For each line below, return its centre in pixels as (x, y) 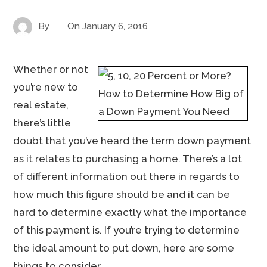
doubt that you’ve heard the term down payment (132, 141)
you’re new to (46, 87)
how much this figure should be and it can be (122, 194)
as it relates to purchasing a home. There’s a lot (128, 159)
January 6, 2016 (115, 26)
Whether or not (51, 69)
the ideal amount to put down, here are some (124, 248)
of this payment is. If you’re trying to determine (127, 230)
